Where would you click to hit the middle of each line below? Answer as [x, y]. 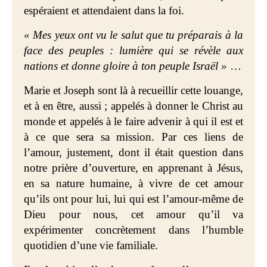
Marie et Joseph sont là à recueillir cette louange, [133, 90]
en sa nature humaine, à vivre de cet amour [133, 183]
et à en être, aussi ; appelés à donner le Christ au [133, 106]
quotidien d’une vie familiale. [91, 245]
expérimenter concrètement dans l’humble [133, 230]
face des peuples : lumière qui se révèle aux [133, 50]
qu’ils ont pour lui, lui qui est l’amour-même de [133, 199]
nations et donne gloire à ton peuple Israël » [127, 66]
